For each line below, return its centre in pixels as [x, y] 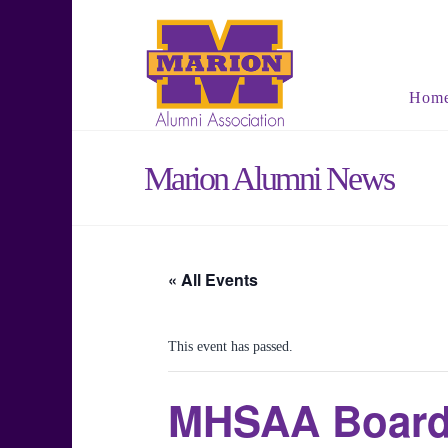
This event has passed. [230, 346]
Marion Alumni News [269, 178]
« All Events [213, 279]
